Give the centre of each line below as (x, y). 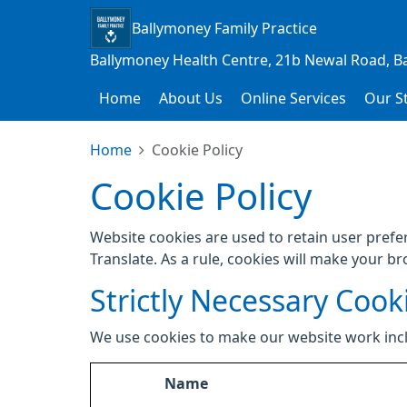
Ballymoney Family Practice (224, 28)
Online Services (293, 98)
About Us (191, 98)
